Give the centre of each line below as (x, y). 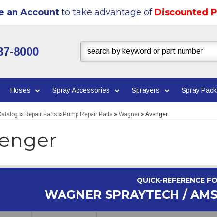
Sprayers (146, 90)
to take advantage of (107, 12)
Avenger (156, 114)
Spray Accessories (81, 90)
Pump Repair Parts (87, 114)
